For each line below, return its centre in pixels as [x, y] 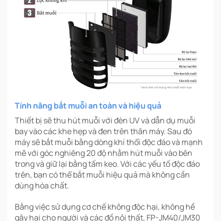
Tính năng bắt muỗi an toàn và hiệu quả [88, 106]
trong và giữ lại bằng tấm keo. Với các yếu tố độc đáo [107, 164]
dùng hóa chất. [42, 186]
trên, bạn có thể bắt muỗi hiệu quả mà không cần [102, 175]
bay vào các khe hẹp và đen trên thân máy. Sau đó [103, 131]
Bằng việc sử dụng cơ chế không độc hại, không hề [105, 207]
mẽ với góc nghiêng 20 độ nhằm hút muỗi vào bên [104, 153]
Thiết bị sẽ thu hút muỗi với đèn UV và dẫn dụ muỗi [105, 121]
